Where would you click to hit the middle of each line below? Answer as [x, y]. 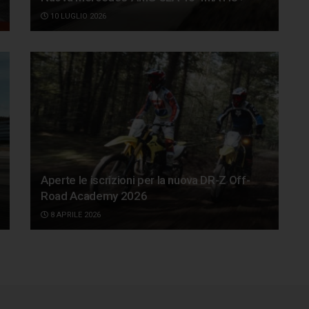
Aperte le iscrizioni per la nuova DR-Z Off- [146, 180]
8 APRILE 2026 [74, 215]
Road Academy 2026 [94, 196]
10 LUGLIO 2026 [77, 17]
